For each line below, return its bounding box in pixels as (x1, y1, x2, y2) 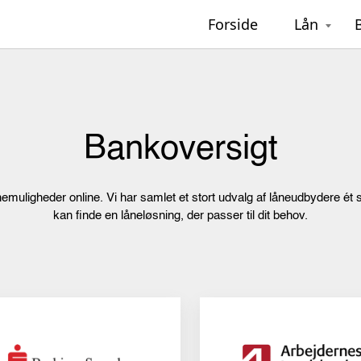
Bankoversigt (83, 133, 278, 168)
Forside (208, 14, 258, 34)
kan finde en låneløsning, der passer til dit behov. (53, 210, 308, 222)
